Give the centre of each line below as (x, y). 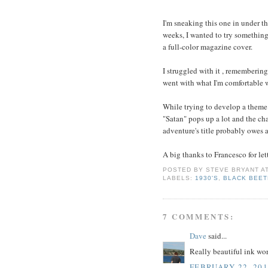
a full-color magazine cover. (208, 46)
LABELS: (179, 178)
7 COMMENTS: (199, 216)
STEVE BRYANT (233, 170)
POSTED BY (185, 170)
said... (217, 235)
